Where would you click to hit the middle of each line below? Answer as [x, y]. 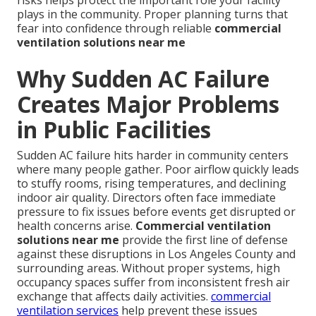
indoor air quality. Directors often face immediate [146, 197]
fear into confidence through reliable [116, 28]
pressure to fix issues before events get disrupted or [156, 211]
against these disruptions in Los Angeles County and [156, 254]
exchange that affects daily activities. [114, 296]
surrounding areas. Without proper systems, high [148, 268]
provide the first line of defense [203, 239]
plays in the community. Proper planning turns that [152, 14]
